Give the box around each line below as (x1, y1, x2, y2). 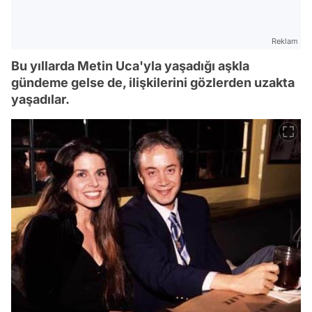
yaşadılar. (11, 92, 70, 107)
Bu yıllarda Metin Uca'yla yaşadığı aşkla (11, 58, 249, 73)
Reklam (272, 36, 298, 46)
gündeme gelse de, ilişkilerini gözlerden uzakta (11, 75, 295, 90)
